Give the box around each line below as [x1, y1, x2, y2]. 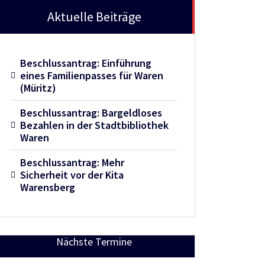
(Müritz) [20, 80, 57, 95]
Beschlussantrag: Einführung [20, 56, 152, 70]
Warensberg [20, 180, 76, 194]
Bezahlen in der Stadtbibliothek [20, 118, 169, 132]
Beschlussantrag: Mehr [20, 155, 125, 169]
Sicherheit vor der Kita [20, 167, 124, 182]
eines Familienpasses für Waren [20, 68, 164, 82]
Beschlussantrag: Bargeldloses [20, 105, 163, 119]
